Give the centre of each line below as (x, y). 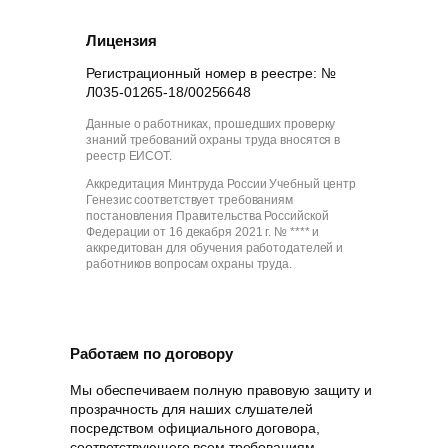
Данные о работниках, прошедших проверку (211, 124)
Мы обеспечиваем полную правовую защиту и (221, 389)
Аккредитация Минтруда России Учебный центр (221, 184)
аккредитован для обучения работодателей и (215, 248)
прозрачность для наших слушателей (191, 408)
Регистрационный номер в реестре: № (211, 73)
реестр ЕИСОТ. (129, 156)
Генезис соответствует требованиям (189, 200)
